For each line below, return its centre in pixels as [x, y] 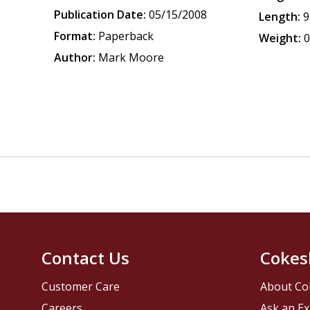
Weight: [280, 38]
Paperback [126, 36]
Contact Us [86, 258]
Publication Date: [100, 15]
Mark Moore [131, 57]
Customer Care [81, 287]
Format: [75, 36]
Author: [75, 57]
